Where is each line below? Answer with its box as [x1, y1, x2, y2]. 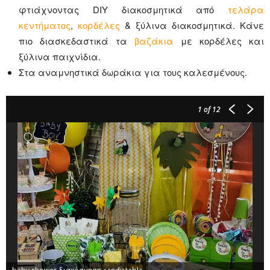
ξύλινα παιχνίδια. [19, 50, 101, 63]
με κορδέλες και [181, 34, 264, 48]
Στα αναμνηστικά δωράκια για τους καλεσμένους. [19, 66, 247, 79]
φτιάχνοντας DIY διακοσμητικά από [19, 3, 228, 16]
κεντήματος [19, 19, 71, 32]
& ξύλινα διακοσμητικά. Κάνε [120, 19, 264, 32]
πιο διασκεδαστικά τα [19, 34, 134, 48]
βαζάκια [134, 34, 181, 48]
